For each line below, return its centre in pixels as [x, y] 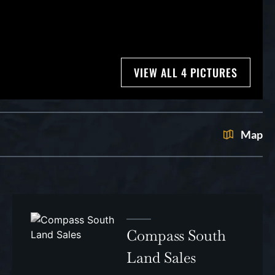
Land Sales [161, 257]
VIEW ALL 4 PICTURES [186, 72]
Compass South [176, 235]
